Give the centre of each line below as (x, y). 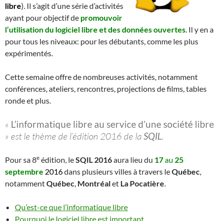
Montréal (93, 183)
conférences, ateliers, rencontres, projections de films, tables (106, 88)
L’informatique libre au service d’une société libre (112, 124)
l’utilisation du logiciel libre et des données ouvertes (95, 29)
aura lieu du (132, 159)
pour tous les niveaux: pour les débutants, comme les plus (102, 41)
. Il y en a (200, 29)
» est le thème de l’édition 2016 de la (74, 136)
